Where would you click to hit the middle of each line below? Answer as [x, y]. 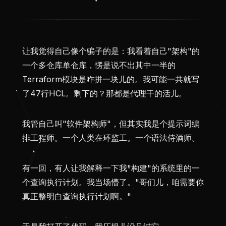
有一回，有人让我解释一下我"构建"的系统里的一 [111, 168]
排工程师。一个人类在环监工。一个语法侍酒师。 [111, 138]
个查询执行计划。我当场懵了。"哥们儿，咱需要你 [113, 182]
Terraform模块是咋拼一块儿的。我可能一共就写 [111, 79]
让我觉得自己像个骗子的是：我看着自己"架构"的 [111, 51]
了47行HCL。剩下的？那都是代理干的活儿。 [104, 94]
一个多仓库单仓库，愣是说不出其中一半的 [99, 65]
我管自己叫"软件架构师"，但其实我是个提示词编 [111, 124]
